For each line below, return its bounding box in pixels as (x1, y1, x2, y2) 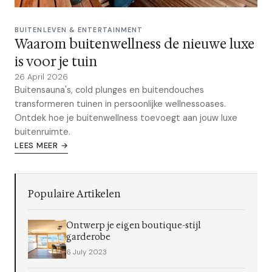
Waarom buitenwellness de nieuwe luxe (15, 35, 254, 53)
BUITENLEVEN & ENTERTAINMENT (15, 25, 143, 34)
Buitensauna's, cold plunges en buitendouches (15, 84, 204, 95)
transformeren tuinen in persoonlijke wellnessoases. (15, 98, 226, 109)
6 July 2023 (66, 247, 107, 257)
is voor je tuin (15, 53, 97, 70)
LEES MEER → (15, 140, 69, 151)
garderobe (66, 231, 111, 243)
